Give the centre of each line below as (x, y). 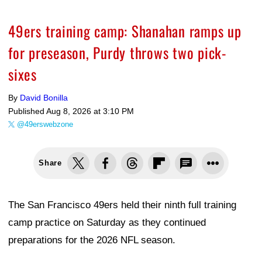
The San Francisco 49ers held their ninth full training (122, 205)
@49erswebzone (45, 124)
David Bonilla (44, 97)
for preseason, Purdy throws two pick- (118, 52)
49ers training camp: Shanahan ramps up (125, 30)
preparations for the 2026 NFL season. (92, 240)
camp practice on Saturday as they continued (107, 222)
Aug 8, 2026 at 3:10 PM (90, 111)
